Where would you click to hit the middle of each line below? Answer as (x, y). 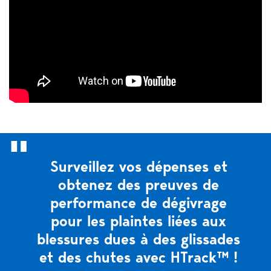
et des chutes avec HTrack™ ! (139, 257)
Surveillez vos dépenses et (139, 167)
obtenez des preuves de (139, 185)
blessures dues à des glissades (139, 239)
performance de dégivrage (139, 203)
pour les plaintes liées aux (139, 221)
